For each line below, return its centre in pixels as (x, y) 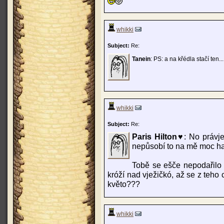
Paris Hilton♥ (158, 136)
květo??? (124, 184)
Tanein (141, 59)
